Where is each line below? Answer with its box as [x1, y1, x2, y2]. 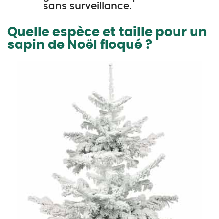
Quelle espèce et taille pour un [7, 26, 207, 39]
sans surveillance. [43, 1, 131, 11]
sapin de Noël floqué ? [7, 39, 152, 51]
